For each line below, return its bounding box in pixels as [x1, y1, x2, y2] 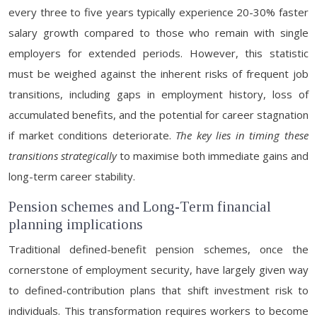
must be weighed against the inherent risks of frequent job [8, 67, 309, 81]
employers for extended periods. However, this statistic [8, 46, 309, 60]
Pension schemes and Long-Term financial [8, 198, 271, 215]
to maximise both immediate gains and [117, 149, 309, 163]
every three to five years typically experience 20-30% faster [8, 5, 309, 19]
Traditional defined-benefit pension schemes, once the [8, 242, 309, 256]
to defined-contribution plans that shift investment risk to [8, 283, 309, 297]
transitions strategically [8, 149, 117, 163]
